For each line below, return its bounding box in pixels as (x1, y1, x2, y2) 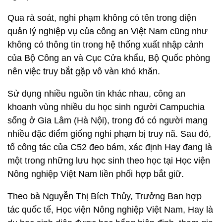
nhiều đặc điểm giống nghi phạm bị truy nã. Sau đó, (7, 128, 211, 139)
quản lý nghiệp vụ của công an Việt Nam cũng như (7, 26, 208, 36)
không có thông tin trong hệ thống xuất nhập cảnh (7, 39, 204, 50)
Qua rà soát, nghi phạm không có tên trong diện (7, 12, 196, 23)
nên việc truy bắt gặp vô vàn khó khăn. (7, 66, 160, 76)
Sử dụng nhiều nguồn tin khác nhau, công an (7, 88, 185, 99)
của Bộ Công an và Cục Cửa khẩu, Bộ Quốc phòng (7, 53, 210, 63)
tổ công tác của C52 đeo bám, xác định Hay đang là (7, 142, 212, 152)
